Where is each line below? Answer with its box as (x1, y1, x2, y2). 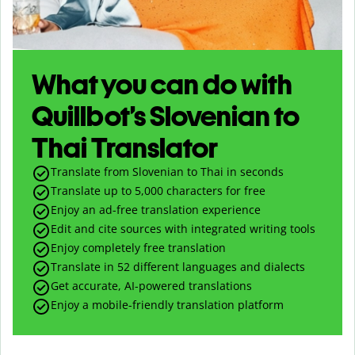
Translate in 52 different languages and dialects (51, 258, 305, 274)
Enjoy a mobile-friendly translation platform (51, 296, 284, 312)
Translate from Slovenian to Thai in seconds (51, 163, 284, 179)
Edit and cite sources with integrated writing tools (51, 220, 315, 236)
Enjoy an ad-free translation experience (51, 201, 261, 217)
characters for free (163, 182, 265, 198)
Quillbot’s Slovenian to (32, 98, 300, 133)
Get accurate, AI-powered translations (51, 277, 252, 293)
